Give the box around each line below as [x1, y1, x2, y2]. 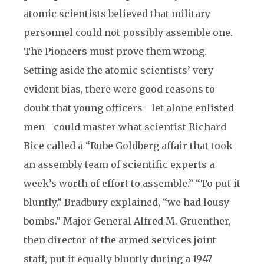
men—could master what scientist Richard [24, 121, 226, 133]
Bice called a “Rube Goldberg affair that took [24, 140, 233, 151]
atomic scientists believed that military [24, 8, 210, 19]
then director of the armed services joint [24, 234, 216, 246]
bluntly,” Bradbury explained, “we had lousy [24, 196, 229, 208]
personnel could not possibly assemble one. [24, 27, 233, 38]
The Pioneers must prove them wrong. [24, 45, 207, 57]
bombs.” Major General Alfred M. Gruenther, [24, 215, 231, 227]
